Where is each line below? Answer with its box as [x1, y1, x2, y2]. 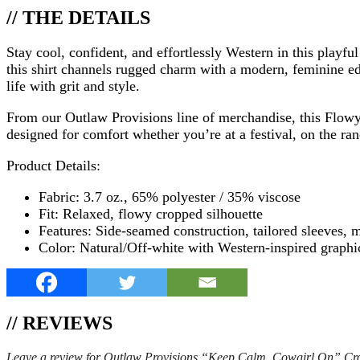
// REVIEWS [6, 313, 112, 334]
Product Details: [6, 157, 100, 174]
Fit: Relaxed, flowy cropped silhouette [39, 206, 263, 223]
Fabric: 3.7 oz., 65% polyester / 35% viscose [39, 189, 301, 206]
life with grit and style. [6, 78, 140, 95]
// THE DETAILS [6, 6, 150, 28]
